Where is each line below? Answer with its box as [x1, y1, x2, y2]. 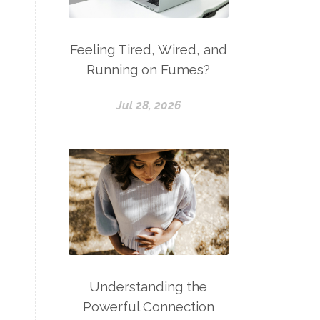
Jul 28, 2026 [116, 98, 181, 112]
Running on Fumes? [86, 61, 211, 77]
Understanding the [89, 279, 208, 295]
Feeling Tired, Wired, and [69, 41, 227, 57]
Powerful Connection [82, 299, 214, 315]
